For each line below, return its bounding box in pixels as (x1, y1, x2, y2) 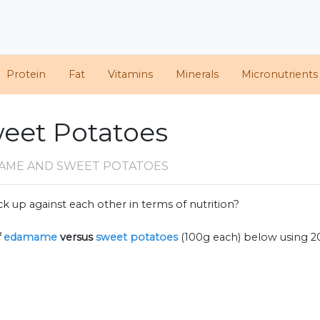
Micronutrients (241, 68, 318, 81)
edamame (4, 231, 57, 244)
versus (57, 231, 96, 244)
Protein (6, 68, 46, 81)
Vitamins (108, 68, 153, 81)
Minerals (176, 68, 219, 81)
